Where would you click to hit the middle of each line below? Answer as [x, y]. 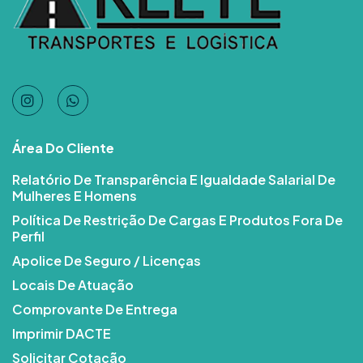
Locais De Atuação [73, 285]
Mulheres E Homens [75, 196]
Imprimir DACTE [62, 334]
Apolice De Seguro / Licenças [107, 261]
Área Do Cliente [63, 148]
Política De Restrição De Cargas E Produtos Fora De [177, 220]
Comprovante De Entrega [95, 310]
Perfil [28, 237]
